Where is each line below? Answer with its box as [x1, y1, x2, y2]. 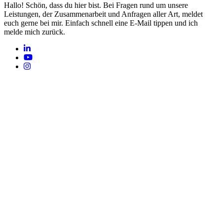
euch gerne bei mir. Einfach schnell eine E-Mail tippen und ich [4, 18, 198, 27]
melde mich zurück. [4, 27, 65, 36]
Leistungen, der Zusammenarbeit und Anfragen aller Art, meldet [4, 9, 203, 18]
